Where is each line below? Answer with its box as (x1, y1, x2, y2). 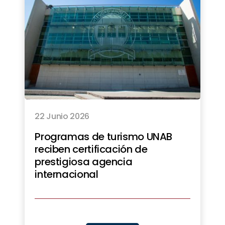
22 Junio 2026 (35, 110, 90, 123)
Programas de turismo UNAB (35, 130, 173, 144)
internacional (35, 167, 98, 182)
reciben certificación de (35, 142, 148, 157)
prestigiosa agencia (35, 155, 133, 169)
